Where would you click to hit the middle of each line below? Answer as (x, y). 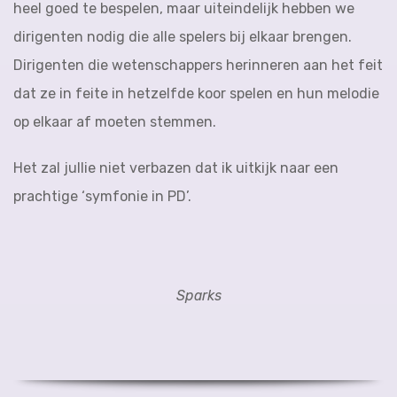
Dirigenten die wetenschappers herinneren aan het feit (198, 65)
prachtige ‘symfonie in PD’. (102, 196)
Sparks (198, 296)
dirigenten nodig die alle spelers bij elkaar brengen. (183, 37)
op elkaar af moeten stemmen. (115, 122)
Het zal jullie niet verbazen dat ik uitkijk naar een (176, 168)
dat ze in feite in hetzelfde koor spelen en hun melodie (196, 93)
